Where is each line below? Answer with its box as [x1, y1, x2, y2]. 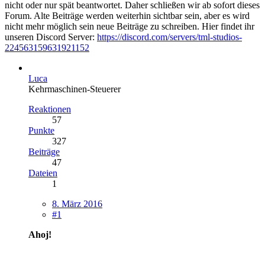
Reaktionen [28, 104, 71, 114]
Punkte [28, 125, 54, 135]
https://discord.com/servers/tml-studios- [97, 31, 242, 42]
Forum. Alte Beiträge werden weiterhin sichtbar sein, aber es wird [5, 10, 250, 21]
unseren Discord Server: [5, 31, 97, 42]
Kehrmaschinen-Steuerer [28, 83, 121, 94]
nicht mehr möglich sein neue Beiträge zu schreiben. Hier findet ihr [5, 21, 254, 31]
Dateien [28, 167, 57, 178]
